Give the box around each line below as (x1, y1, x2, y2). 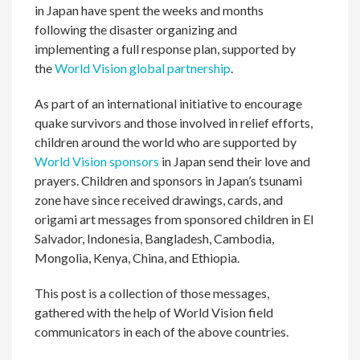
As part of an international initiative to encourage (35, 96, 303, 111)
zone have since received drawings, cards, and (35, 192, 284, 207)
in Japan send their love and (159, 153, 311, 169)
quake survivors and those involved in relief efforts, (35, 115, 313, 130)
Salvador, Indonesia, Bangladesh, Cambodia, (35, 231, 275, 246)
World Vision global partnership (55, 60, 231, 76)
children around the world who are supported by (35, 134, 297, 149)
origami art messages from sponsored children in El (35, 211, 314, 227)
